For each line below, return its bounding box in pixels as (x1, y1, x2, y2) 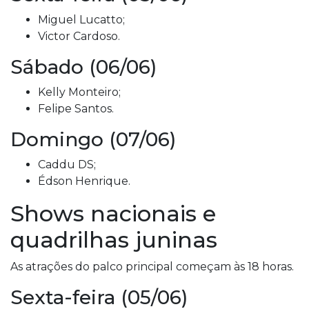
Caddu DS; (38, 158, 96, 171)
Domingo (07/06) (10, 128, 176, 151)
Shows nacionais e (10, 200, 216, 227)
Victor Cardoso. (38, 30, 120, 43)
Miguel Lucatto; (38, 13, 125, 26)
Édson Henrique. (38, 175, 130, 188)
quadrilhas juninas (10, 226, 217, 253)
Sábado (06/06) (10, 55, 157, 79)
